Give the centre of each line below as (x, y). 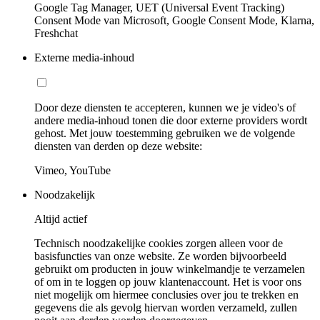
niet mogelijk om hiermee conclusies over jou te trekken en (166, 294)
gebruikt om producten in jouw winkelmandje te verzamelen (170, 269)
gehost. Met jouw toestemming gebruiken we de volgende (165, 133)
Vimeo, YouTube (72, 170)
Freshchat (56, 33)
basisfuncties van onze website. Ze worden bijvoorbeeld (160, 256)
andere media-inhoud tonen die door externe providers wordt (171, 120)
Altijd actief (61, 219)
